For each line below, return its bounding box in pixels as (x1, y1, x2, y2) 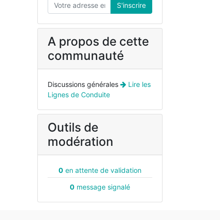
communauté (48, 48, 124, 63)
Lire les (126, 80, 151, 88)
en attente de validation (63, 166, 141, 174)
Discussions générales (48, 80, 118, 88)
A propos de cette (48, 34, 149, 49)
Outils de (48, 120, 98, 135)
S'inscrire (117, 1, 146, 9)
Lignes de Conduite (48, 90, 110, 99)
